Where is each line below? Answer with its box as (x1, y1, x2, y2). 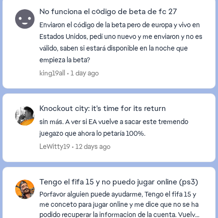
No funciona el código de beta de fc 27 (39, 6, 177, 17)
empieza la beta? (39, 55, 90, 64)
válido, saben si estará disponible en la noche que (39, 44, 188, 53)
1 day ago (71, 69, 99, 77)
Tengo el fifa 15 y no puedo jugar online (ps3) (39, 177, 198, 187)
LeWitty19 (39, 142, 70, 151)
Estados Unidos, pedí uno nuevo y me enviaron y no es (39, 32, 202, 41)
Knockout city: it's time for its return (39, 103, 166, 113)
